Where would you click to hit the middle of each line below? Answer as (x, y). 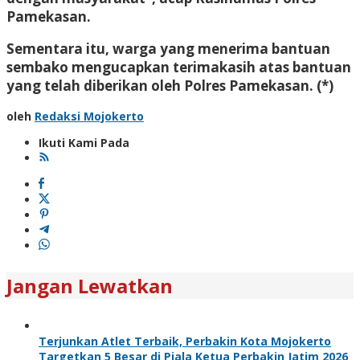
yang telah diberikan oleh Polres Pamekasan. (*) (170, 85)
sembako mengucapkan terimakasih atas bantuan (179, 67)
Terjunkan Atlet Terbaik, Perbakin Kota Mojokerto (185, 341)
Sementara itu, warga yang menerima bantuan (168, 48)
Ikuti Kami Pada (84, 142)
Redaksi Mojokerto (89, 116)
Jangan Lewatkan (90, 285)
